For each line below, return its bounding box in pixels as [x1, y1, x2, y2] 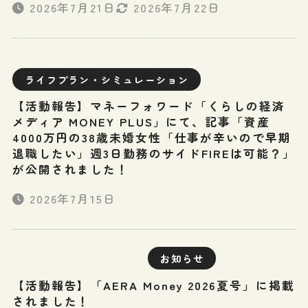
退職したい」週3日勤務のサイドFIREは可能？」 [12, 145, 296, 162]
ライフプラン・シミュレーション [24, 71, 189, 87]
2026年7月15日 [29, 190, 116, 208]
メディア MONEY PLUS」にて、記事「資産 [12, 113, 270, 131]
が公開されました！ [12, 161, 130, 178]
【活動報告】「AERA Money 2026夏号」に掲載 [12, 277, 295, 294]
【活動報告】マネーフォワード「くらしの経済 [12, 98, 286, 115]
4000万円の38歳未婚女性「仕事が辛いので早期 [12, 129, 291, 146]
